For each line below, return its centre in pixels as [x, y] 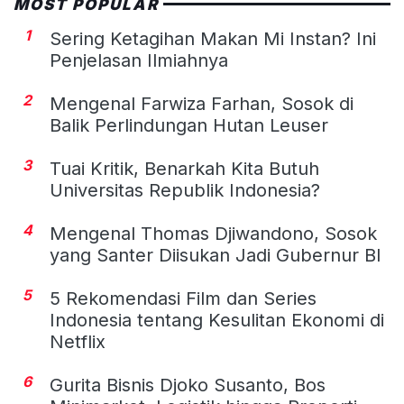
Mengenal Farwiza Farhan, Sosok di [202, 103]
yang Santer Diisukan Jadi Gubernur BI [216, 255]
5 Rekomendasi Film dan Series [183, 298]
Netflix [78, 341]
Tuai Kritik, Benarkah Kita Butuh [184, 168]
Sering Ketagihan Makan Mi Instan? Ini [213, 38]
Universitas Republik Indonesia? [185, 190]
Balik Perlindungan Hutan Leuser [189, 125]
